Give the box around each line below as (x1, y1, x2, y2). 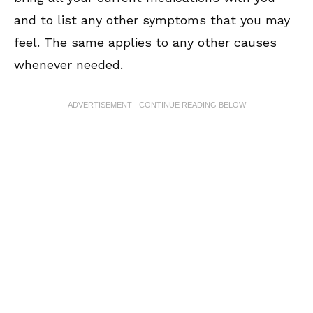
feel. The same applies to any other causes (14, 35, 277, 50)
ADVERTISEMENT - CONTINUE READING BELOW (67, 101, 246, 110)
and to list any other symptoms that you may (14, 13, 290, 28)
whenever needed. (14, 57, 123, 73)
